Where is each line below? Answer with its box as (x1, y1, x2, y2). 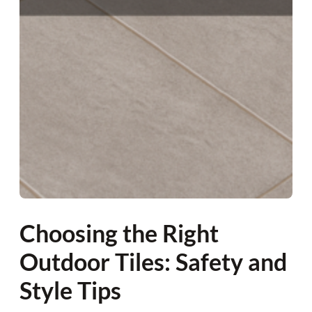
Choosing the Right (19, 219, 219, 248)
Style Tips (19, 276, 121, 305)
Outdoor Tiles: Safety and (19, 247, 287, 276)
